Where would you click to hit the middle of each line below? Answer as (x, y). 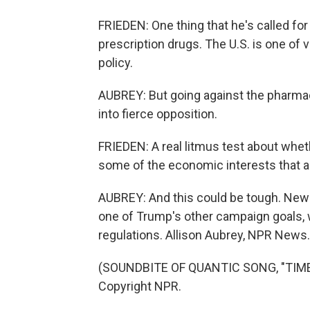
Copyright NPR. (140, 286)
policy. (116, 63)
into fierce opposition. (158, 114)
